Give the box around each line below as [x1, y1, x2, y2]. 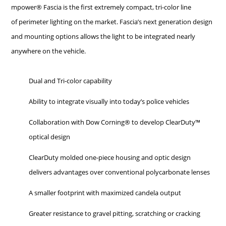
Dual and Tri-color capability [29, 76, 112, 86]
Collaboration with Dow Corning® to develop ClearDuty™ [29, 118, 201, 127]
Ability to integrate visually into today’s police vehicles [29, 97, 190, 106]
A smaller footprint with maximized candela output [29, 188, 182, 198]
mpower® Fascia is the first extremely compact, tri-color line [11, 3, 192, 12]
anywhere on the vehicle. [11, 46, 86, 56]
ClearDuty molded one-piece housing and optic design [29, 153, 191, 162]
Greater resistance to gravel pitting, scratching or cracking [29, 209, 201, 218]
